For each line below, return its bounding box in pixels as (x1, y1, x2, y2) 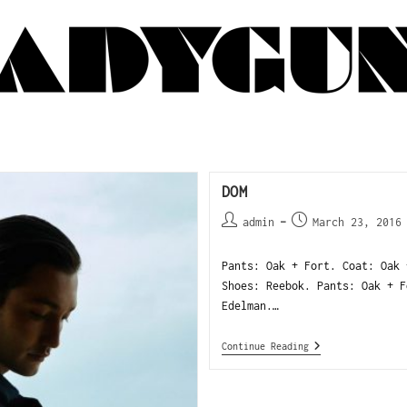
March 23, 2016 (312, 215, 402, 229)
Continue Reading (221, 341, 309, 352)
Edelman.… (221, 299, 279, 313)
